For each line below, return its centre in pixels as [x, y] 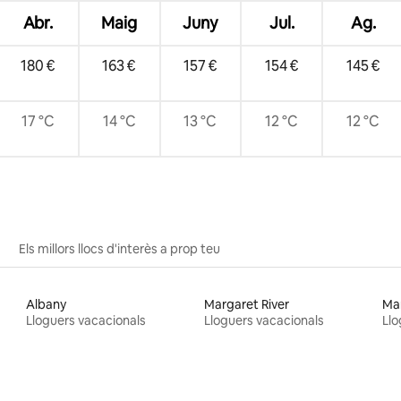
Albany [47, 304]
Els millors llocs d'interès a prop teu [119, 248]
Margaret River [246, 304]
